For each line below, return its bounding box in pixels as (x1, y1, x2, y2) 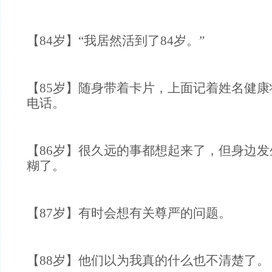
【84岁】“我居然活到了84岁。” (27, 34, 205, 47)
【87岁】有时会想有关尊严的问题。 (27, 206, 231, 220)
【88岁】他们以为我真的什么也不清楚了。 (27, 254, 270, 267)
